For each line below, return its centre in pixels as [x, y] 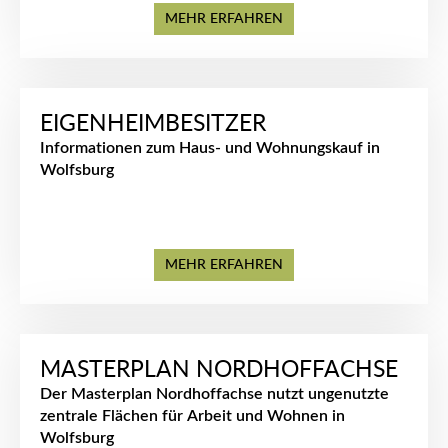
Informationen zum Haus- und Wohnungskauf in [210, 148]
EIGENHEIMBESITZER [153, 123]
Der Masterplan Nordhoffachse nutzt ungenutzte [214, 394]
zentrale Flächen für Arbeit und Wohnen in [192, 416]
